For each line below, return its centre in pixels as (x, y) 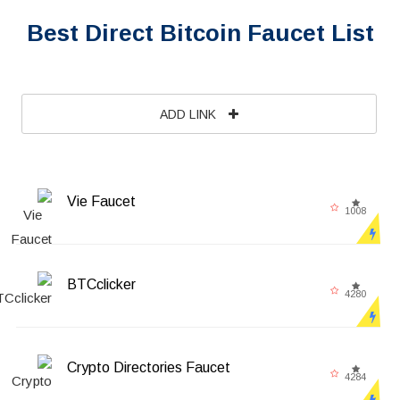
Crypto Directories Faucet (148, 367)
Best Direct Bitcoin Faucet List (200, 33)
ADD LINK (189, 114)
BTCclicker (101, 284)
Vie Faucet (101, 201)
